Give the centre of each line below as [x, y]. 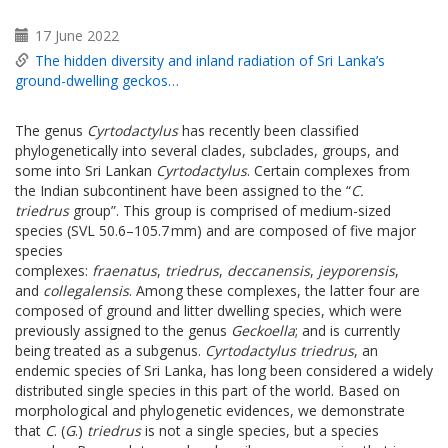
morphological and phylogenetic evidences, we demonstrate [210, 410]
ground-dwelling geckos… [97, 80]
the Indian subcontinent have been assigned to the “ [183, 190]
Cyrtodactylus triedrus [279, 350]
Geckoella [263, 330]
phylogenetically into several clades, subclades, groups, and [207, 150]
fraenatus [124, 270]
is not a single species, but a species [262, 430]
